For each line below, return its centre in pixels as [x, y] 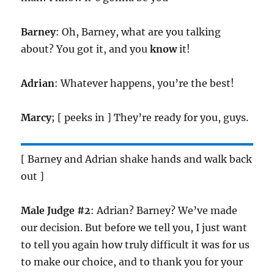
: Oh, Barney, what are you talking [139, 32]
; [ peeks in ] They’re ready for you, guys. [150, 118]
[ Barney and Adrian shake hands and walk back [137, 159]
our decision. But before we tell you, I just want [134, 228]
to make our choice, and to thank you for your [132, 262]
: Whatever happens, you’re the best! [145, 83]
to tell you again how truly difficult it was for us [135, 245]
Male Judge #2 [56, 211]
